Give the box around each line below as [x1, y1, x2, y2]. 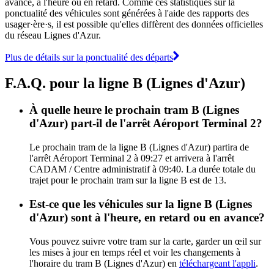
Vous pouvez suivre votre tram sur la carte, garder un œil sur [29, 235, 261, 246]
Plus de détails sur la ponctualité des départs [5, 51, 173, 62]
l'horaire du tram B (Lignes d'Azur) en [29, 257, 179, 268]
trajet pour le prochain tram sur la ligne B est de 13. [29, 175, 226, 186]
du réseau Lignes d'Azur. [5, 29, 101, 40]
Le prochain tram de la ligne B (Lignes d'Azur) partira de [29, 142, 249, 153]
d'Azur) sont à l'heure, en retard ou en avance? [29, 210, 265, 224]
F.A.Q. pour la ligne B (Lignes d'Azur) [5, 75, 245, 91]
